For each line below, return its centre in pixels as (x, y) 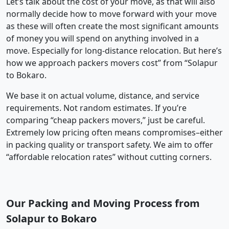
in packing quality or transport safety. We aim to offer (110, 144)
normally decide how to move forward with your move (111, 14)
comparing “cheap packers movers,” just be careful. (106, 120)
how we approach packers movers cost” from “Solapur (112, 63)
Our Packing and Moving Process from (103, 203)
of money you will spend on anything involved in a (102, 38)
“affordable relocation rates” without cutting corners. (109, 157)
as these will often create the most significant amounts (112, 26)
